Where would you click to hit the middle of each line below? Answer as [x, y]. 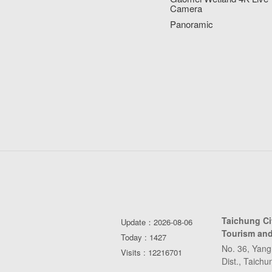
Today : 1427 [144, 237]
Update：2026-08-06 [157, 222]
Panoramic [192, 24]
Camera [186, 8]
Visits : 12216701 [152, 252]
